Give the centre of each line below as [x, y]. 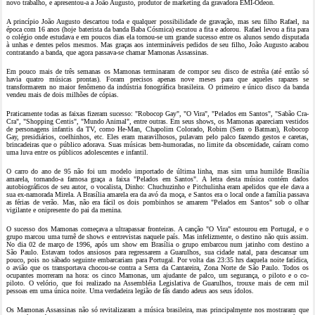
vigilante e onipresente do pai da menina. [64, 210]
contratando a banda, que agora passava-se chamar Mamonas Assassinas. [108, 52]
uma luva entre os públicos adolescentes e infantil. [77, 152]
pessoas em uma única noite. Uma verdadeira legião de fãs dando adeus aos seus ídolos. [130, 291]
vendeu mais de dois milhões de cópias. [63, 95]
